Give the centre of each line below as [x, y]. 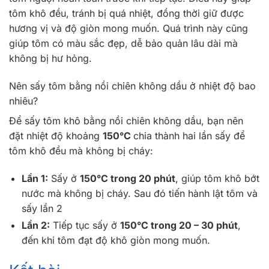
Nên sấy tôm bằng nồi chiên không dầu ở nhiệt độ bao [132, 86]
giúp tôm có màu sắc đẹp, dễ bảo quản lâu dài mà [123, 44]
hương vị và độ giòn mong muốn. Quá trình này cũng [128, 29]
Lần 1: [35, 178]
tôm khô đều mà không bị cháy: [81, 151]
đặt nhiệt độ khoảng [56, 136]
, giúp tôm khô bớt [217, 178]
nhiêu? [23, 101]
